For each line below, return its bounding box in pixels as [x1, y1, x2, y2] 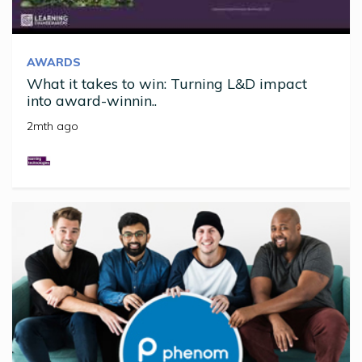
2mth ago [27, 119, 78, 134]
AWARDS [27, 55, 81, 70]
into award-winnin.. [27, 91, 157, 111]
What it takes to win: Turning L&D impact [27, 74, 307, 94]
